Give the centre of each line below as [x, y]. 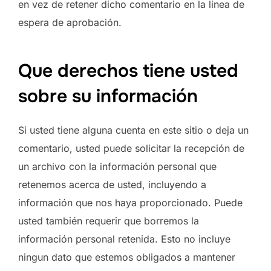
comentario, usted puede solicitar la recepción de [131, 148]
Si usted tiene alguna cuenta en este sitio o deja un [133, 130]
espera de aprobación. [70, 23]
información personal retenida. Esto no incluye [124, 239]
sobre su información [108, 96]
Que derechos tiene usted [128, 70]
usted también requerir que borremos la [109, 220]
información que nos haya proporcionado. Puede [130, 202]
